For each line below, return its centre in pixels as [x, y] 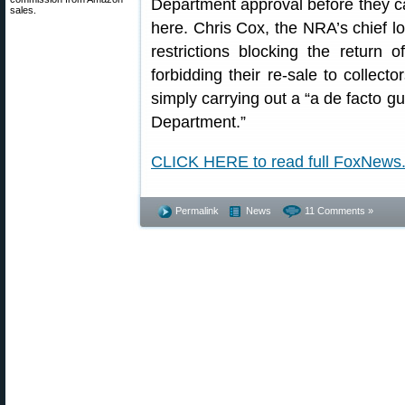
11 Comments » [339, 211]
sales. [23, 10]
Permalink [197, 211]
